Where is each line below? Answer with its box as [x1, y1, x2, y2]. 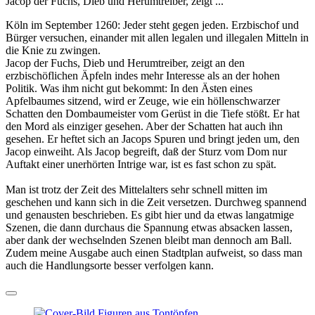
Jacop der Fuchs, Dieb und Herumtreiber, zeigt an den [6, 56, 245, 69]
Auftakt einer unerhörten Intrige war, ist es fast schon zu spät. [6, 157, 276, 170]
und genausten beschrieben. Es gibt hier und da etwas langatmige [6, 208, 294, 221]
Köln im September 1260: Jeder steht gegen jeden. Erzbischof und [6, 18, 299, 31]
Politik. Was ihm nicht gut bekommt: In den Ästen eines [6, 82, 252, 94]
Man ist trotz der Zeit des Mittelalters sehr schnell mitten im [6, 183, 267, 195]
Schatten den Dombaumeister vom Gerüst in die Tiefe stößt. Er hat [6, 107, 300, 120]
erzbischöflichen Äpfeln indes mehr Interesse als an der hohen [6, 69, 280, 82]
